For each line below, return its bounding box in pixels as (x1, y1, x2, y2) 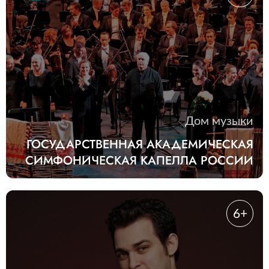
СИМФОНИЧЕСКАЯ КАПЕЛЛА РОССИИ (25, 152, 253, 170)
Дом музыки (185, 115, 253, 128)
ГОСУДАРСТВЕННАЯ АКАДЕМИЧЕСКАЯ (26, 136, 253, 154)
